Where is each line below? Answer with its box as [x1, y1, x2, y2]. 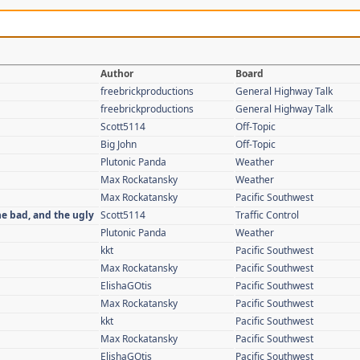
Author [100, 66, 133, 80]
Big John [100, 137, 137, 151]
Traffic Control [235, 207, 299, 222]
